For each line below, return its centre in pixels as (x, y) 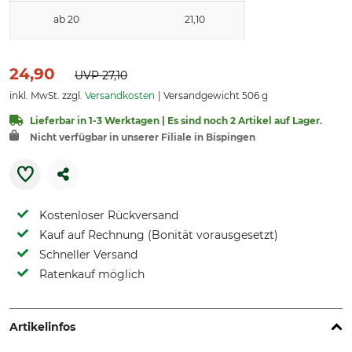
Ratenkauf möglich (92, 274)
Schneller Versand (88, 255)
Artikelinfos (42, 327)
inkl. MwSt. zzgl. (47, 95)
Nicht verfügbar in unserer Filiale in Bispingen (143, 137)
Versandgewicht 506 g (214, 95)
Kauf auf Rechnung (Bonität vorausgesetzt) (159, 235)
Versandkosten (120, 95)
